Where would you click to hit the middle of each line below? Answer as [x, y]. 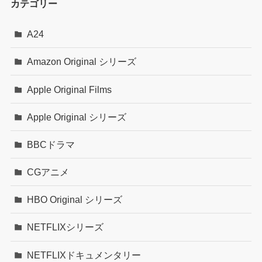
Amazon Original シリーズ [82, 62]
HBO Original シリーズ [75, 200]
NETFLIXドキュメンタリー [84, 255]
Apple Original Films [70, 89]
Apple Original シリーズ [77, 117]
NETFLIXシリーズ [65, 227]
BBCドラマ [51, 144]
